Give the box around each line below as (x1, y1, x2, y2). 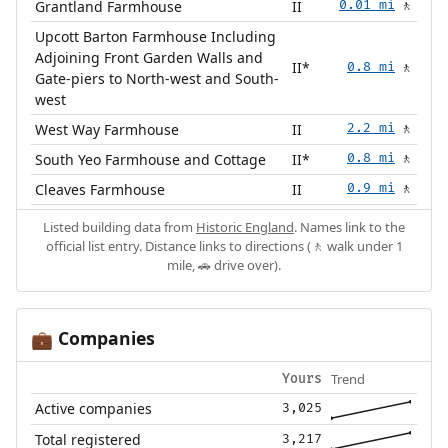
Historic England (196, 218, 294, 237)
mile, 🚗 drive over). (167, 256, 281, 275)
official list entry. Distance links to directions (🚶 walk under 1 (45, 237, 403, 256)
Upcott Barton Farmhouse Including (35, 27, 277, 47)
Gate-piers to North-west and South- (35, 69, 280, 89)
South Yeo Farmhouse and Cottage (35, 150, 267, 170)
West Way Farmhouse (35, 120, 180, 140)
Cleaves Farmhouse (35, 180, 166, 200)
